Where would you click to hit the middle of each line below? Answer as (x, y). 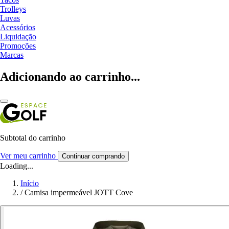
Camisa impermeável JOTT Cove (79, 192)
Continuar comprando (93, 156)
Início (30, 183)
